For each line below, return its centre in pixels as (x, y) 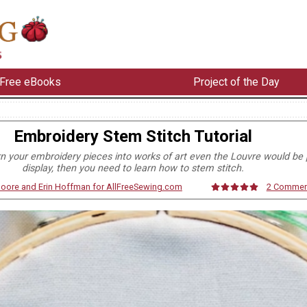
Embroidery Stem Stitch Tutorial (133, 136)
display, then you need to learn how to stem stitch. (133, 168)
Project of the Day (236, 82)
